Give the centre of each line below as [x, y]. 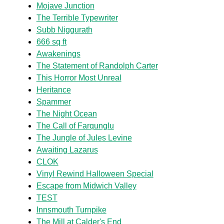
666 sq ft [51, 41]
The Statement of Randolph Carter [97, 65]
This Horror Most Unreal [79, 77]
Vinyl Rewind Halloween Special [95, 173]
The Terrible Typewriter [77, 17]
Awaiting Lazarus [67, 149]
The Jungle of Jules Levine [84, 137]
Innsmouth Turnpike [71, 209]
